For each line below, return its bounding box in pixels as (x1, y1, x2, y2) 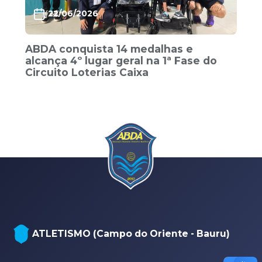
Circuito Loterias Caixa (25, 65, 149, 78)
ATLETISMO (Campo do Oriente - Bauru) (32, 228, 230, 240)
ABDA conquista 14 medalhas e (25, 42, 194, 55)
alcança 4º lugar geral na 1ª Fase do (25, 54, 218, 67)
